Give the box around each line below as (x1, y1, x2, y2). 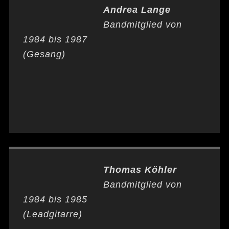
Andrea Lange (103, 5, 171, 15)
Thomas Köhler (103, 165, 177, 175)
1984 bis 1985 (22, 194, 87, 204)
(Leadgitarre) (22, 209, 82, 219)
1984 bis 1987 (22, 34, 87, 44)
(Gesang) (22, 49, 65, 59)
